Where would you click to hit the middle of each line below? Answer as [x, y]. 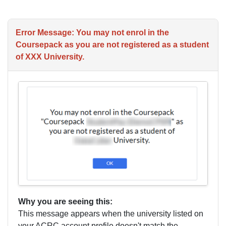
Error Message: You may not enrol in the [92, 33]
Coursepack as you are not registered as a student [112, 45]
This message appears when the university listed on [111, 214]
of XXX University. [50, 57]
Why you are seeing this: [65, 202]
